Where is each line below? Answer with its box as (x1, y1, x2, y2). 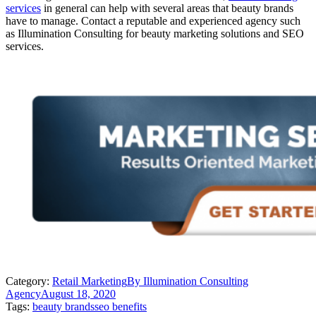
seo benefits (95, 300, 147, 312)
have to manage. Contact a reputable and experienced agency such (6, 14, 300, 27)
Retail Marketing (52, 274, 127, 287)
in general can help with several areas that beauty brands (41, 1, 293, 14)
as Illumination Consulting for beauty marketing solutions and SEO (6, 27, 304, 39)
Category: (6, 274, 52, 287)
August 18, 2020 (41, 287, 116, 300)
